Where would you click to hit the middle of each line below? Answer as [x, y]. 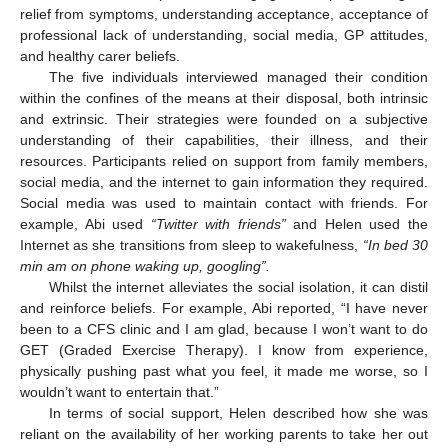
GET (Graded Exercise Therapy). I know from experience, [224, 349]
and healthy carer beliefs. [100, 55]
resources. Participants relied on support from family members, [224, 160]
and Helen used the [357, 223]
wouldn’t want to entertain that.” [119, 391]
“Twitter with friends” [218, 223]
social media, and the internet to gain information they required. [224, 181]
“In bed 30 [395, 244]
